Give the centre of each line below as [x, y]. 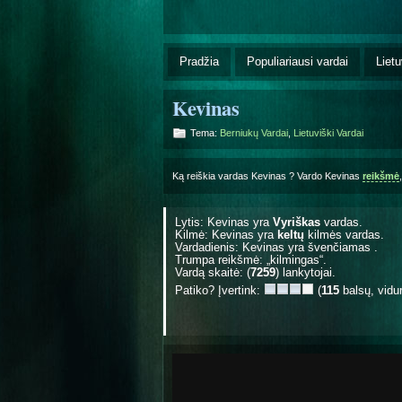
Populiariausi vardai [297, 61]
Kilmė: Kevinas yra [226, 234]
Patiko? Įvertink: [219, 290]
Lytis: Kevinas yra [224, 222]
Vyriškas [297, 222]
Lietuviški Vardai [328, 132]
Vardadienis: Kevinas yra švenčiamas [275, 247]
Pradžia [199, 61]
